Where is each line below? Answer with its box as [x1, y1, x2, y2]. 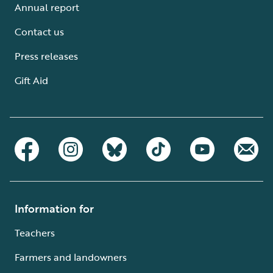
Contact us [15, 24, 64, 39]
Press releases [15, 48, 78, 63]
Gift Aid [15, 73, 48, 88]
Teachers [15, 225, 55, 240]
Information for [15, 200, 94, 216]
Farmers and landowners [15, 249, 127, 264]
